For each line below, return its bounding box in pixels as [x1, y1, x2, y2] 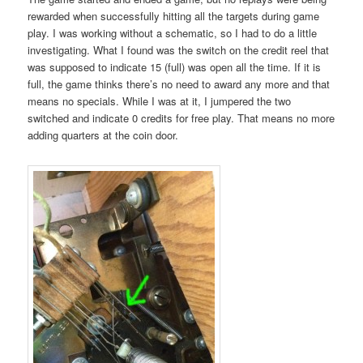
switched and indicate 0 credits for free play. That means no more [28, 110, 335, 126]
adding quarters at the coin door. [28, 127, 179, 143]
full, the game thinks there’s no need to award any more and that [28, 76, 331, 92]
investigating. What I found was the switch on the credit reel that [28, 42, 330, 58]
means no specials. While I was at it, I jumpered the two [28, 93, 292, 109]
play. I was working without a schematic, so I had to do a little [28, 25, 318, 41]
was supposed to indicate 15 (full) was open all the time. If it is [28, 59, 322, 75]
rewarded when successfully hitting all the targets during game [28, 8, 320, 24]
